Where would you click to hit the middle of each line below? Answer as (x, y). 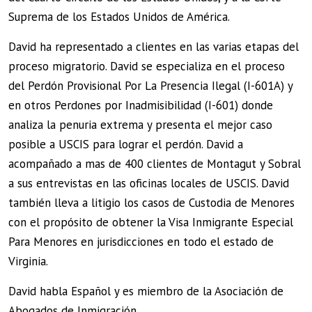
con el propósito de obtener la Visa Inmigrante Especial (151, 222)
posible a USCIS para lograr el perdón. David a (126, 144)
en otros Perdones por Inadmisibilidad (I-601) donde (141, 105)
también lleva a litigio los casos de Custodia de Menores (151, 202)
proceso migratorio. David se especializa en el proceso (147, 66)
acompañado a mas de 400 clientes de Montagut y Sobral (155, 163)
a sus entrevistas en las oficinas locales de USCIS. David (149, 183)
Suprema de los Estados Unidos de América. (119, 16)
